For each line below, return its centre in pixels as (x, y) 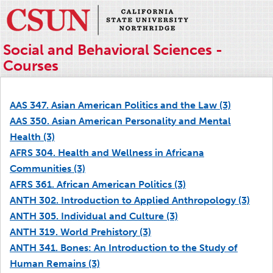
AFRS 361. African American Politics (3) (98, 184)
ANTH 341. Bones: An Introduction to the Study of (124, 248)
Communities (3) (48, 168)
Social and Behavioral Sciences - (113, 50)
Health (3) (32, 137)
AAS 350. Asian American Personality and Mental (120, 121)
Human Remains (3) (55, 264)
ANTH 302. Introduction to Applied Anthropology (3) (130, 200)
